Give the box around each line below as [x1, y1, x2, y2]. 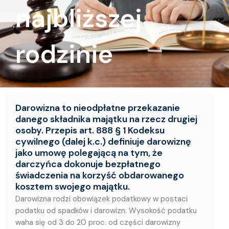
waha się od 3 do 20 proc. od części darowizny [15, 217, 180, 228]
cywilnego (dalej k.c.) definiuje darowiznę [15, 135, 191, 148]
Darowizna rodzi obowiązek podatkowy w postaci [15, 194, 188, 204]
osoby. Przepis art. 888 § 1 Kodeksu [15, 124, 165, 137]
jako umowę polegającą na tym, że [15, 147, 163, 159]
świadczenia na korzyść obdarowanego [15, 169, 184, 182]
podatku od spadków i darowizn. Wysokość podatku [15, 205, 197, 216]
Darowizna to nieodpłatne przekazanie [15, 102, 180, 114]
